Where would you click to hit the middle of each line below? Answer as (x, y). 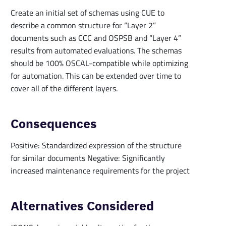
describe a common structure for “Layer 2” (83, 25)
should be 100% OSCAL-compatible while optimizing (99, 63)
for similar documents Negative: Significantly (88, 158)
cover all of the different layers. (64, 88)
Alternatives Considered (82, 206)
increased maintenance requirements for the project (100, 170)
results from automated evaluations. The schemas (96, 50)
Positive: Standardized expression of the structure (96, 145)
